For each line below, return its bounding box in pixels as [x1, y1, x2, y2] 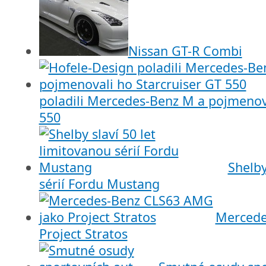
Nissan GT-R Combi [128, 42, 242, 60]
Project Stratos [39, 225, 128, 243]
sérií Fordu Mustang [39, 175, 160, 193]
